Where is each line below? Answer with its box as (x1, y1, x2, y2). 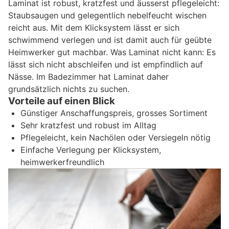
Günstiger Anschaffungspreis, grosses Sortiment (20, 107, 208, 118)
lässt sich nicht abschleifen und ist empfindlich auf (8, 59, 203, 70)
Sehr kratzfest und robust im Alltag (20, 120, 156, 130)
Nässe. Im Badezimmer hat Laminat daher (8, 71, 169, 82)
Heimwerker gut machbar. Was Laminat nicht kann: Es (8, 47, 216, 57)
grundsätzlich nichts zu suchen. (8, 83, 129, 94)
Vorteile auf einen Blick (8, 95, 115, 107)
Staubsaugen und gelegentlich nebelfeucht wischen (8, 10, 207, 20)
